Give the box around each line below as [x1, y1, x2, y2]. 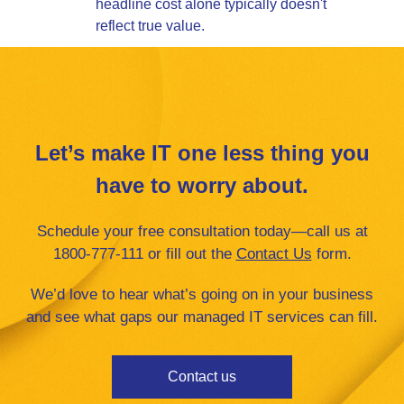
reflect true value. [96, 18, 209, 34]
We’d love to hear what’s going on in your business [31, 286, 373, 304]
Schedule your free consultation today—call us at [36, 223, 368, 241]
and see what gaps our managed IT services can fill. [26, 308, 378, 326]
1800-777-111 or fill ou [52, 245, 202, 263]
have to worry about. [96, 173, 308, 198]
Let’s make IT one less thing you [34, 141, 370, 166]
